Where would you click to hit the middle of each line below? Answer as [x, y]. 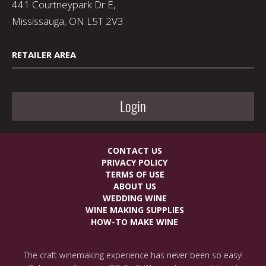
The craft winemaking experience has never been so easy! [133, 255]
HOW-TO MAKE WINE [134, 221]
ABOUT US [134, 186]
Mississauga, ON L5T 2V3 [68, 21]
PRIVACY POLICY [134, 162]
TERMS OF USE [134, 174]
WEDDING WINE [134, 198]
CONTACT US [134, 150]
